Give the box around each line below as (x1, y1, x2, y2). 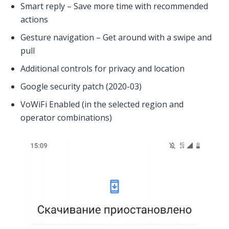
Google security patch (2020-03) (20, 80, 142, 92)
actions (20, 14, 48, 26)
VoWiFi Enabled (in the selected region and (20, 98, 184, 110)
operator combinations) (20, 111, 112, 123)
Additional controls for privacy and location (20, 62, 185, 74)
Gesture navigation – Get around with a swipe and (20, 32, 212, 43)
